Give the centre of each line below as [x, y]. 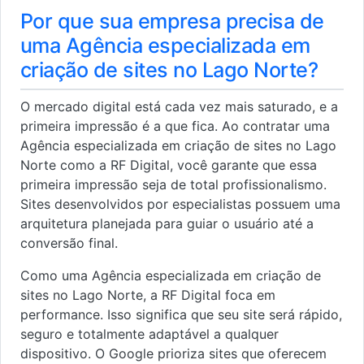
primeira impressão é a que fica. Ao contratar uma [175, 126]
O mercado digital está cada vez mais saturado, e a [179, 106]
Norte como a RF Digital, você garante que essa [169, 165]
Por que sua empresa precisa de [172, 21]
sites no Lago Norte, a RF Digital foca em [148, 295]
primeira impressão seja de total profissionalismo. [173, 184]
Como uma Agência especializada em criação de [171, 275]
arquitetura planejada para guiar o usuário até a [167, 223]
